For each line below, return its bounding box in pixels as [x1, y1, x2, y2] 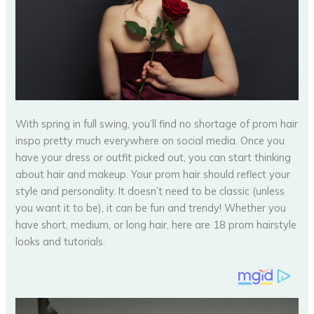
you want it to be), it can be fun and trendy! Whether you [15, 201, 287, 215]
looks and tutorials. [15, 235, 106, 249]
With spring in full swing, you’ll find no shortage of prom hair [15, 117, 299, 131]
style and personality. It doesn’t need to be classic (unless [15, 184, 285, 198]
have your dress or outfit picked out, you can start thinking [15, 151, 292, 165]
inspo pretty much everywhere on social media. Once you [15, 134, 285, 148]
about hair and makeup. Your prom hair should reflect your [15, 168, 291, 182]
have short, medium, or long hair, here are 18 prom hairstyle [15, 218, 297, 232]
